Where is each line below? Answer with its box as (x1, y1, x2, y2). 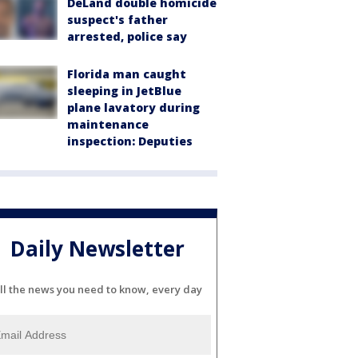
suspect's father (67, 12, 168, 28)
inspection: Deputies (67, 133, 193, 149)
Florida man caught (67, 66, 186, 82)
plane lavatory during (67, 100, 200, 116)
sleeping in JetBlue (67, 83, 181, 99)
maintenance (67, 117, 149, 133)
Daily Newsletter (10, 233, 185, 263)
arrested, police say (67, 29, 187, 45)
